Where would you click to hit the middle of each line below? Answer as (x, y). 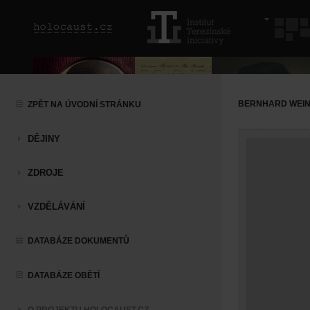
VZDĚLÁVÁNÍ (56, 207)
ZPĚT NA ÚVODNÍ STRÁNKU (84, 104)
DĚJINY (44, 139)
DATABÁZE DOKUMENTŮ (79, 241)
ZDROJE (46, 173)
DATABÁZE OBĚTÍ (64, 275)
